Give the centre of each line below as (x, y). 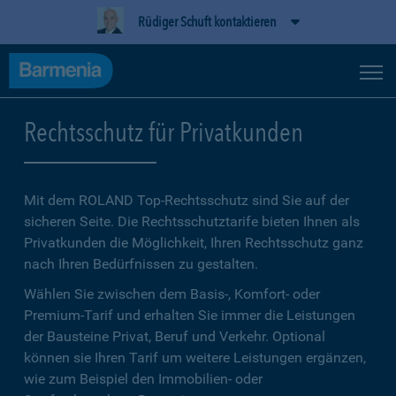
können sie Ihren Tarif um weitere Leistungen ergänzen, (195, 358)
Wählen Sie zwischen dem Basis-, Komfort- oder (172, 294)
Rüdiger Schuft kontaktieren (207, 22)
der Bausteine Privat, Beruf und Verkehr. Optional (175, 336)
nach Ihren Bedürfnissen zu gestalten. (141, 264)
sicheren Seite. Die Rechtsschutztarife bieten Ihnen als (192, 221)
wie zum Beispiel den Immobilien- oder (143, 379)
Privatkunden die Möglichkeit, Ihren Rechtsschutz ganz (194, 243)
